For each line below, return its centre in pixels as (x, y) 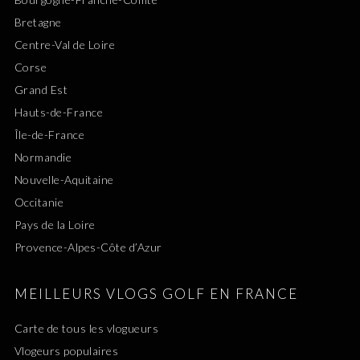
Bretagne (38, 22)
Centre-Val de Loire (65, 45)
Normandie (43, 157)
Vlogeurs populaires (66, 351)
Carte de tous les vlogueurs (86, 329)
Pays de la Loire (55, 225)
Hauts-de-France (59, 112)
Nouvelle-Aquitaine (64, 180)
